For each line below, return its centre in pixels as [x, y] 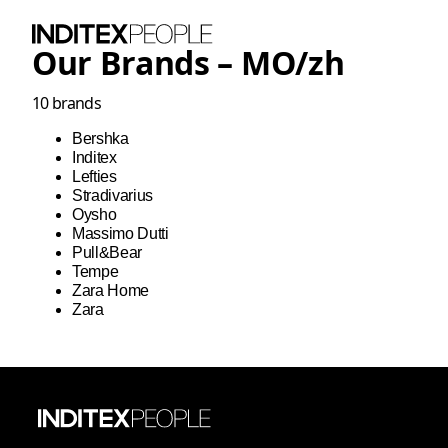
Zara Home [111, 290]
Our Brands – [136, 63]
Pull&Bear [107, 252]
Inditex [94, 157]
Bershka [100, 138]
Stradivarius [113, 195]
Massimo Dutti [120, 233]
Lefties [94, 176]
